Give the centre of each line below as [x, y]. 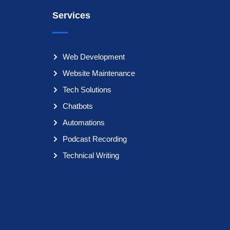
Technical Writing [91, 156]
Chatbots [78, 106]
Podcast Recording [95, 139]
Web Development [94, 57]
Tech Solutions [87, 90]
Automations [84, 123]
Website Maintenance [99, 73]
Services [71, 16]
